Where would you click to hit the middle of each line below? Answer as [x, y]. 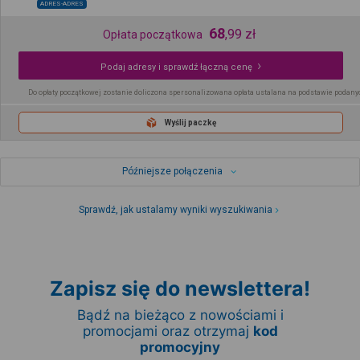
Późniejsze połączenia [172, 172]
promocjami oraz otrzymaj [168, 331]
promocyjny [180, 348]
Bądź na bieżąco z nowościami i [180, 315]
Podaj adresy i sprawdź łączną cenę [176, 67]
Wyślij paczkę [190, 122]
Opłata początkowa [152, 34]
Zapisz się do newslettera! [180, 289]
